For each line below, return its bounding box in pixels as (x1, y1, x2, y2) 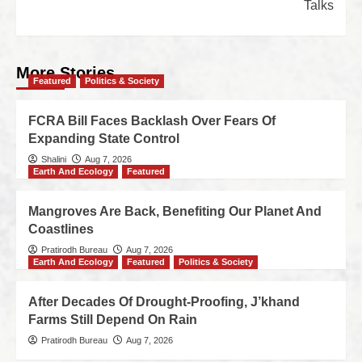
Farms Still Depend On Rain (28, 312, 197, 326)
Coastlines (28, 221, 94, 236)
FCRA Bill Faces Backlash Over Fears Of (28, 113, 276, 128)
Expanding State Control (28, 131, 179, 145)
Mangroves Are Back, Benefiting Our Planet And (28, 204, 322, 218)
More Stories (16, 63, 115, 82)
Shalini (41, 154, 66, 164)
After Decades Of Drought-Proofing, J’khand (28, 294, 300, 309)
